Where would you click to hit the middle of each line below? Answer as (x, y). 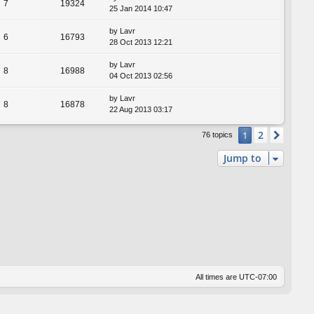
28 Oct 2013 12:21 (141, 42)
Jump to (243, 158)
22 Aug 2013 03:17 (141, 110)
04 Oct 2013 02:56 (141, 76)
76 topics (218, 135)
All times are (217, 277)
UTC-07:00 (258, 277)
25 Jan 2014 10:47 (141, 9)
